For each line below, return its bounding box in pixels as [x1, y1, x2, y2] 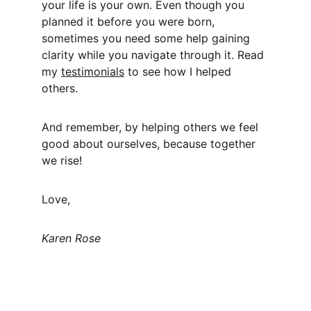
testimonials [61, 65, 124, 78]
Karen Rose [42, 231, 104, 245]
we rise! [42, 153, 85, 167]
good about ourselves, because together [42, 137, 259, 151]
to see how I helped [124, 65, 235, 78]
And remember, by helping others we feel [42, 120, 262, 134]
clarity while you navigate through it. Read [42, 48, 267, 62]
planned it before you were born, [42, 15, 218, 28]
